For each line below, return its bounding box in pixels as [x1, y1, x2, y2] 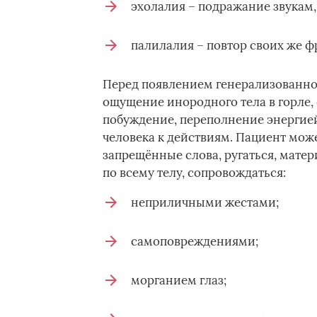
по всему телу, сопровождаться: [102, 165, 286, 180]
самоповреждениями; [130, 234, 258, 249]
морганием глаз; [130, 272, 226, 288]
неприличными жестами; [130, 195, 279, 210]
